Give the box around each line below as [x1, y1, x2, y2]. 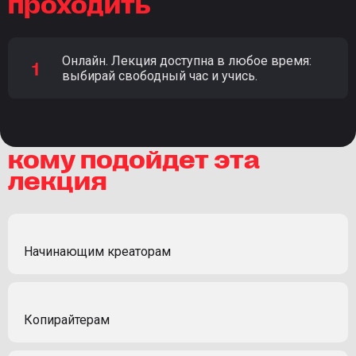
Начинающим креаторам [24, 244, 171, 260]
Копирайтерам [24, 312, 110, 328]
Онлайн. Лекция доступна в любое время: [62, 53, 311, 69]
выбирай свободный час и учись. [62, 68, 257, 84]
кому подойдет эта [8, 142, 260, 173]
